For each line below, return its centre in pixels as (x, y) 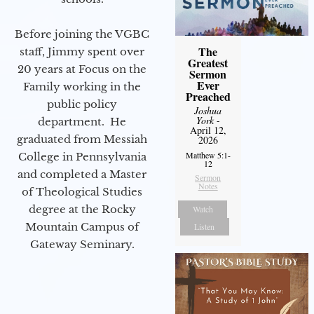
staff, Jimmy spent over (82, 51)
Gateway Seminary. (82, 244)
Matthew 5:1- (208, 155)
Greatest (208, 63)
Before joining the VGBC (82, 34)
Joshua (208, 111)
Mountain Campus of (82, 226)
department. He (82, 121)
